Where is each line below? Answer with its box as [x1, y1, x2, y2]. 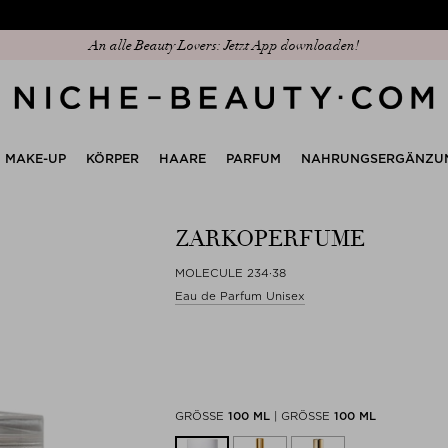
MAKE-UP [5, 150, 66, 166]
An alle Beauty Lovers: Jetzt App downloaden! [89, 36, 359, 54]
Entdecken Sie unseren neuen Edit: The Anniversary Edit [56, 36, 392, 54]
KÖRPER [86, 150, 139, 166]
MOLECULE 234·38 [175, 265, 286, 280]
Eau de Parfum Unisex [175, 288, 305, 303]
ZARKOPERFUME [175, 224, 371, 253]
